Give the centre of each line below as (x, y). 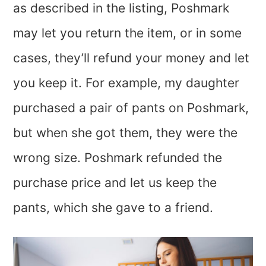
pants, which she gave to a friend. (115, 208)
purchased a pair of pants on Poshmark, (131, 108)
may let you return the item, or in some (128, 33)
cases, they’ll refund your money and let (132, 58)
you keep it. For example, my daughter (126, 83)
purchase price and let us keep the (115, 183)
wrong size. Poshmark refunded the (118, 158)
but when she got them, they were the (126, 133)
